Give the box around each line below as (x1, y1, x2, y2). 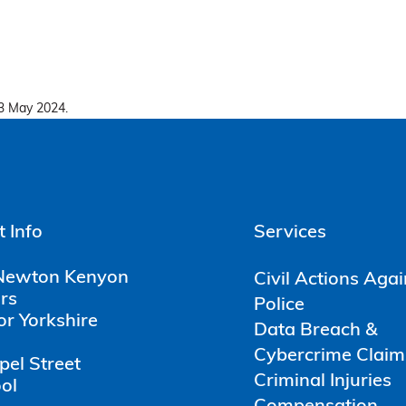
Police (254, 296, 304, 315)
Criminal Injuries (254, 372, 391, 391)
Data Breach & (254, 322, 378, 341)
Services (254, 224, 326, 243)
